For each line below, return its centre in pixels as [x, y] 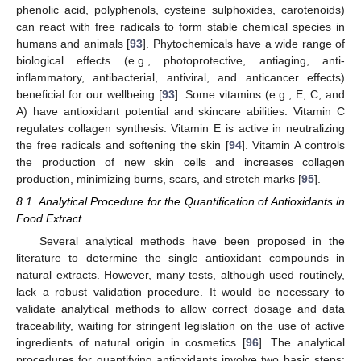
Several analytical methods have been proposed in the [192, 241]
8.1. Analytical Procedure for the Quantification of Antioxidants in [180, 201]
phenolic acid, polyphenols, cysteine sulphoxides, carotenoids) [180, 9]
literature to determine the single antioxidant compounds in [180, 257]
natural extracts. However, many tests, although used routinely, [180, 274]
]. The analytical [301, 342]
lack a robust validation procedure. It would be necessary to [180, 291]
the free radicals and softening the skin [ [122, 145]
